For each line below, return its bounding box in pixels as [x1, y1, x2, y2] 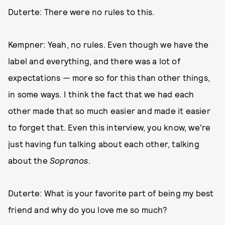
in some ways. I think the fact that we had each [8, 89, 194, 99]
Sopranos [50, 155, 88, 166]
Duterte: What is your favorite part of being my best [8, 188, 214, 198]
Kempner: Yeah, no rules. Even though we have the [8, 39, 209, 50]
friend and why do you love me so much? [8, 204, 168, 215]
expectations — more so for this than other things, [8, 72, 210, 83]
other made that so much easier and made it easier [8, 105, 210, 116]
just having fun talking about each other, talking [8, 139, 199, 149]
